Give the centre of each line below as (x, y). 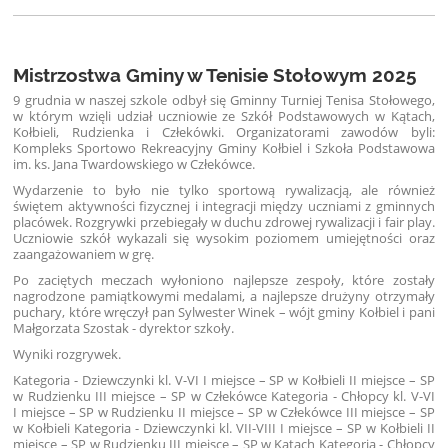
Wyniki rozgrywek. (67, 353)
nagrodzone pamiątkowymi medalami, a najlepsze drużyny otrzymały (224, 295)
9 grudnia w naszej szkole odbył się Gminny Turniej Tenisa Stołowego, (224, 99)
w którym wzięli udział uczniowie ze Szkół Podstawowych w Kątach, (224, 115)
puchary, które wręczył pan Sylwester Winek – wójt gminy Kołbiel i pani (224, 311)
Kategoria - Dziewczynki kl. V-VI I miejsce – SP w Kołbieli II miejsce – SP (224, 379)
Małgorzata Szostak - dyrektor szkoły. (124, 327)
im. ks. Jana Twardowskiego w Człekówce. (134, 163)
